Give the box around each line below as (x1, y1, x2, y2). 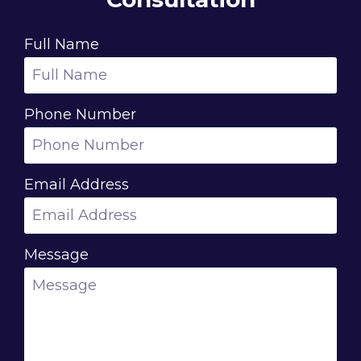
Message (24, 246, 89, 264)
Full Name (24, 35, 99, 54)
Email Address (24, 176, 129, 194)
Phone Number (24, 106, 136, 124)
